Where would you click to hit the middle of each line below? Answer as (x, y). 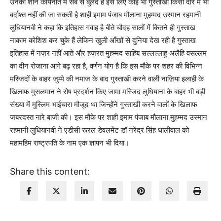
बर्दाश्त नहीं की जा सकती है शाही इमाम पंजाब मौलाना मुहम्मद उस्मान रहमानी (105, 15)
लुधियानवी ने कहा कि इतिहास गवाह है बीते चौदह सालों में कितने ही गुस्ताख (103, 28)
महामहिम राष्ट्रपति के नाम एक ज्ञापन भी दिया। (70, 143)
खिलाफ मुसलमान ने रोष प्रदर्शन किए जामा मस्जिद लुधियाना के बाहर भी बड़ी (108, 92)
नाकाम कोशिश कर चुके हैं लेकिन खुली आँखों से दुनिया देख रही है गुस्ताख (103, 40)
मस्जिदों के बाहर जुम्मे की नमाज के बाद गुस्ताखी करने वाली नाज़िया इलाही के (107, 79)
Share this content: (50, 172)
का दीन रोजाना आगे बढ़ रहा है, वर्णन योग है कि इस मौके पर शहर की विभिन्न (106, 66)
